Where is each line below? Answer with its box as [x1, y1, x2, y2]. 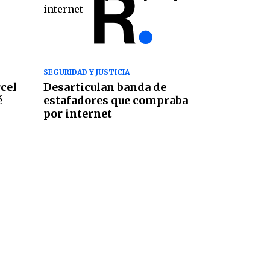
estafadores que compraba [43, 93, 188, 108]
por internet [43, 107, 112, 121]
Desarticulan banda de [43, 80, 166, 95]
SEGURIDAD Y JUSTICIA [43, 67, 130, 77]
